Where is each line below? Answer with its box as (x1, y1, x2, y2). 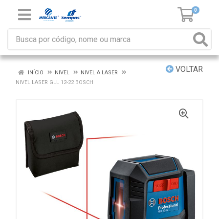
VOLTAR (174, 65, 203, 74)
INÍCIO (26, 69, 44, 76)
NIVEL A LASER (81, 69, 118, 76)
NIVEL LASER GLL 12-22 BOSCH (16, 79, 93, 86)
